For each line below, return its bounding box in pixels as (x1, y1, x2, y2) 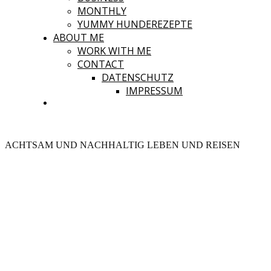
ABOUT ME (53, 31, 104, 44)
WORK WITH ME (77, 44, 151, 57)
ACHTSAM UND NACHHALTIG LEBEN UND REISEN (5, 140, 240, 150)
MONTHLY (77, 4, 126, 18)
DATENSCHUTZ (102, 71, 174, 84)
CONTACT (77, 57, 124, 71)
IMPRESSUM (126, 84, 183, 97)
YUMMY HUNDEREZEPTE (77, 18, 192, 31)
